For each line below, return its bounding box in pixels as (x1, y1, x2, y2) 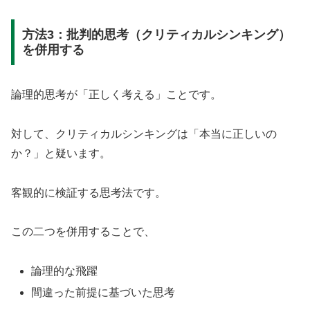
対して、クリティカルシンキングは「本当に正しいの (11, 127, 277, 140)
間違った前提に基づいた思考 (31, 286, 176, 299)
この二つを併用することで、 (11, 226, 155, 238)
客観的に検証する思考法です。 (11, 186, 166, 199)
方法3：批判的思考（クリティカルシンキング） (21, 27, 291, 42)
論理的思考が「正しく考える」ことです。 (11, 88, 221, 100)
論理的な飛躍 (31, 265, 98, 277)
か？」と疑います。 (11, 147, 111, 159)
